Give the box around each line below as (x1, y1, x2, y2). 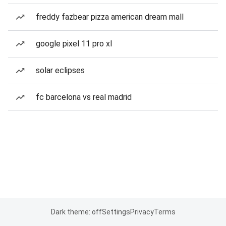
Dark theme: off (50, 208, 102, 216)
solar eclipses (36, 66, 85, 75)
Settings (101, 208, 130, 216)
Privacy (130, 208, 154, 216)
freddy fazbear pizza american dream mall (36, 12, 184, 22)
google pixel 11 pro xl (36, 39, 112, 48)
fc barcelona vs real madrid (36, 92, 132, 102)
